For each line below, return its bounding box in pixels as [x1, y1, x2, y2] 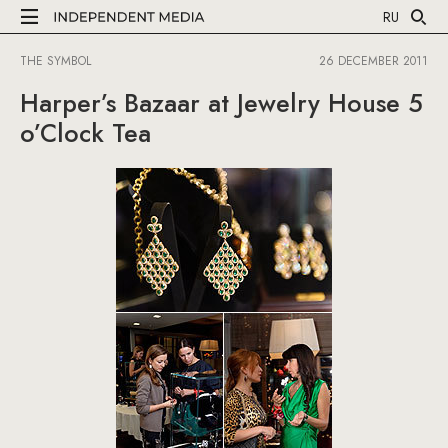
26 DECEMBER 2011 [319, 52, 428, 70]
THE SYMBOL [20, 52, 95, 70]
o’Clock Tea [20, 115, 151, 151]
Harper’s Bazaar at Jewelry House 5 [20, 85, 423, 121]
